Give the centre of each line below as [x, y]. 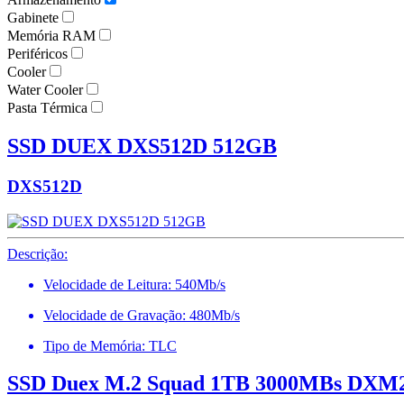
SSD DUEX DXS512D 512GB [142, 146]
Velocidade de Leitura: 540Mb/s [134, 284]
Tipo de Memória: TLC [110, 345]
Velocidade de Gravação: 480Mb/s [142, 315]
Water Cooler [45, 90]
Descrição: [37, 253]
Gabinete [33, 18]
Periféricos [37, 54]
